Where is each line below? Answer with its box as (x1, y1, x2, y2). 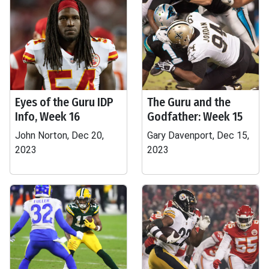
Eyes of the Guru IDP (15, 95, 113, 109)
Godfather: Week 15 (147, 109, 243, 124)
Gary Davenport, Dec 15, (147, 130, 249, 141)
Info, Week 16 (15, 109, 80, 124)
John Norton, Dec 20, (15, 130, 104, 141)
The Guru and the (147, 95, 231, 109)
